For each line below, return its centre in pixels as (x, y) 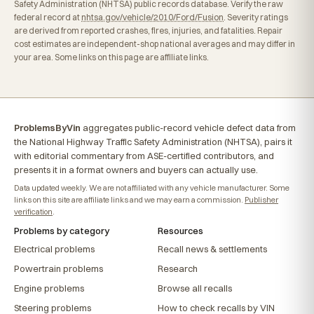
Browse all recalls (195, 288)
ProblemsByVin (47, 128)
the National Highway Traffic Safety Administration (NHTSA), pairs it (153, 142)
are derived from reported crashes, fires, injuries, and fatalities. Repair (148, 31)
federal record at (48, 18)
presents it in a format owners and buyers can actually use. (136, 170)
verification (33, 212)
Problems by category (62, 231)
